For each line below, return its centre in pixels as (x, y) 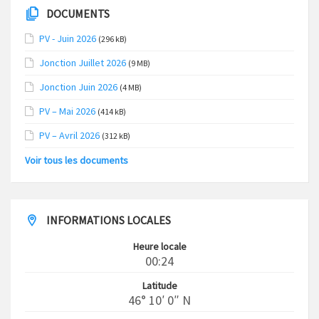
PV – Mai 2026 (67, 111)
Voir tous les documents (77, 160)
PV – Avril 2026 (69, 135)
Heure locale (159, 246)
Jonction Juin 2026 (78, 87)
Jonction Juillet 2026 (83, 62)
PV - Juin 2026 (68, 38)
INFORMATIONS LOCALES (109, 220)
